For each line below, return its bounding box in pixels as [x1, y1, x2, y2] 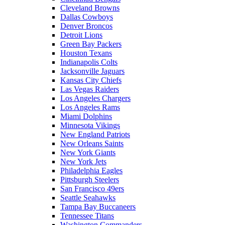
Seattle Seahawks [60, 193, 116, 202]
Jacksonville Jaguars [60, 67, 125, 75]
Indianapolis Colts [60, 58, 118, 66]
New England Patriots [60, 130, 130, 139]
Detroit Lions [60, 31, 102, 39]
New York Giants [60, 148, 116, 157]
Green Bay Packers [60, 40, 122, 48]
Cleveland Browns [60, 4, 120, 12]
